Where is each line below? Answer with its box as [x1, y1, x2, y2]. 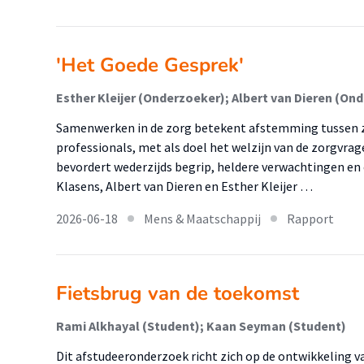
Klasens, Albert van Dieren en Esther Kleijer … [56, 178, 313, 194]
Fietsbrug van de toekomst [56, 280, 299, 306]
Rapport [287, 210, 334, 227]
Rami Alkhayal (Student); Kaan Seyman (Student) [56, 318, 346, 334]
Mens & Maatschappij [144, 210, 261, 227]
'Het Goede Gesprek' [56, 52, 244, 78]
